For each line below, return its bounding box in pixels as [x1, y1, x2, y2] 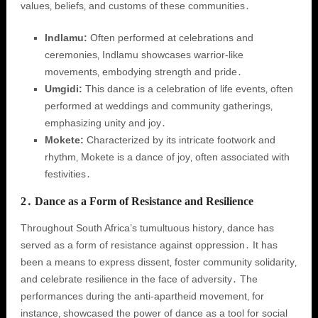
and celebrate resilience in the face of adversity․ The [20, 273, 258, 285]
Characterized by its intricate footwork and [83, 134, 275, 146]
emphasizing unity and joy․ [44, 117, 166, 128]
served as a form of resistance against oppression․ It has [20, 239, 278, 251]
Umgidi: [44, 83, 82, 94]
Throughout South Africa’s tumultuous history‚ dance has [20, 222, 274, 234]
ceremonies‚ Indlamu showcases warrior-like [44, 49, 243, 60]
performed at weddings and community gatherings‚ [44, 100, 273, 111]
